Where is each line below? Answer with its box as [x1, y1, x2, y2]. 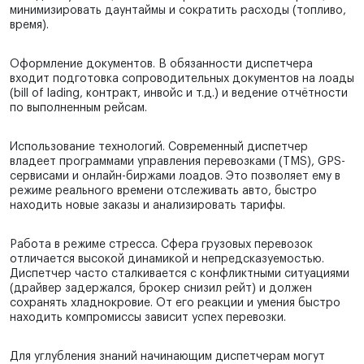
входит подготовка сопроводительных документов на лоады [10, 73, 354, 85]
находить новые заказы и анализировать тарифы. [10, 200, 285, 212]
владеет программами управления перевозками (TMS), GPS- [10, 156, 345, 168]
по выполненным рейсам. [10, 102, 147, 115]
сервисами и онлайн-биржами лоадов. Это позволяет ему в [10, 171, 340, 183]
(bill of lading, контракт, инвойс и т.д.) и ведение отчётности [10, 88, 348, 100]
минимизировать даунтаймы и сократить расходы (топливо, [10, 5, 346, 17]
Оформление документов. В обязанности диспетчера [10, 58, 313, 71]
